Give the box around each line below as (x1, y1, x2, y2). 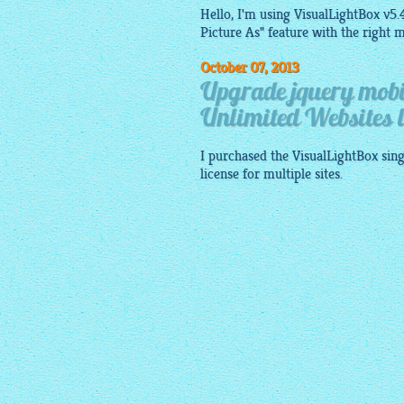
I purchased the (200, 147, 292, 165)
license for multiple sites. (200, 165, 343, 183)
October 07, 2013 (200, 59, 298, 77)
